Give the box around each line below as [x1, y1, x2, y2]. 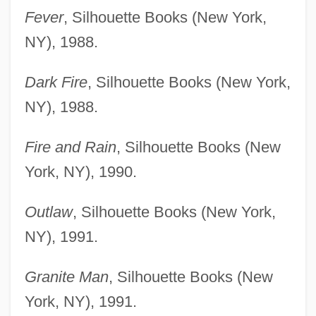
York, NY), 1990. [24, 162, 137, 181]
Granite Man [24, 267, 109, 286]
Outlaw [24, 202, 73, 221]
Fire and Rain [24, 138, 116, 156]
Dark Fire [24, 73, 87, 91]
